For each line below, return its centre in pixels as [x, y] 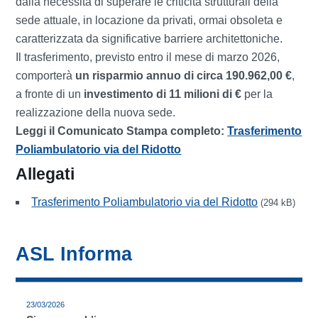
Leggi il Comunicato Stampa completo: [122, 131]
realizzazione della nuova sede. [96, 112]
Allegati [45, 174]
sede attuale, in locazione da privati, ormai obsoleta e [149, 20]
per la [257, 94]
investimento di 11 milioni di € [161, 94]
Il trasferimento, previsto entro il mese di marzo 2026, [148, 57]
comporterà [46, 75]
